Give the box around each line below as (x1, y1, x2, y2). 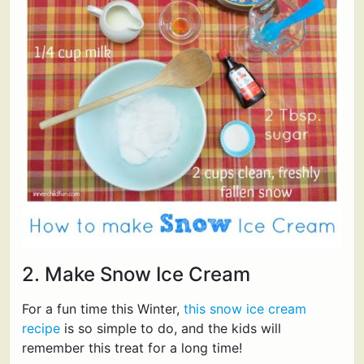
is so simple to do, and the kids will (60, 320, 281, 337)
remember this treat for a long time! (22, 340, 242, 357)
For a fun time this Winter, (22, 301, 184, 318)
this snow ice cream (184, 301, 306, 318)
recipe (22, 320, 60, 337)
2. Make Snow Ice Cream (22, 262, 250, 287)
